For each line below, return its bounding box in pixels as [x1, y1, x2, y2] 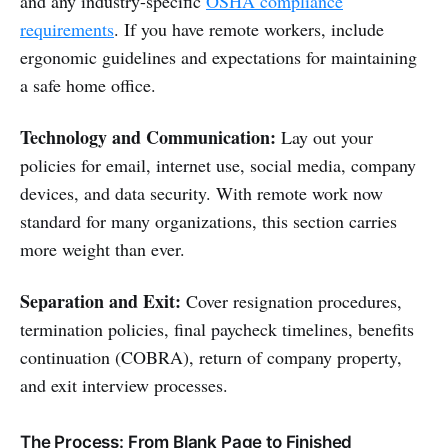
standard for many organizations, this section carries [20, 208, 397, 233]
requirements [20, 16, 114, 41]
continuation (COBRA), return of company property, [20, 344, 402, 369]
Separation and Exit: [20, 287, 181, 314]
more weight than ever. [20, 236, 185, 261]
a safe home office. [20, 72, 156, 97]
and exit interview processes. [20, 372, 228, 397]
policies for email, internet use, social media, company [20, 152, 416, 177]
